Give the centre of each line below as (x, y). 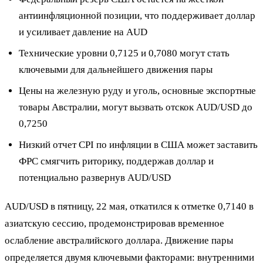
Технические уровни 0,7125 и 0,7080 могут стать (124, 53)
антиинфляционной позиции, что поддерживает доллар (137, 15)
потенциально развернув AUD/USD (95, 177)
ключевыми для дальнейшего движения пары (116, 69)
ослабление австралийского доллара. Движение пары (119, 240)
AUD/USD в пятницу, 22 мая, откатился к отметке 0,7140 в (129, 206)
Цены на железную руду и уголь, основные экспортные (137, 90)
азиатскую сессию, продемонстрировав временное (114, 223)
